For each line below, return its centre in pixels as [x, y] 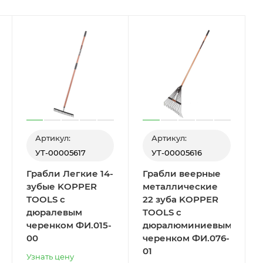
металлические [181, 186]
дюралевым [54, 212]
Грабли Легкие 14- [70, 173]
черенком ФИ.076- [186, 238]
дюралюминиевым [188, 225]
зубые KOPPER [42, 186]
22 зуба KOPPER [181, 199]
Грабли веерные [182, 173]
